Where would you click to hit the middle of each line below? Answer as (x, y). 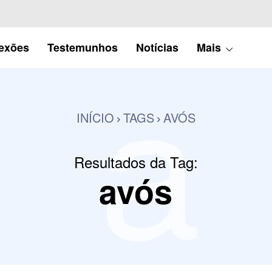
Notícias (157, 47)
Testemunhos (82, 47)
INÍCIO (95, 117)
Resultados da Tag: (136, 161)
